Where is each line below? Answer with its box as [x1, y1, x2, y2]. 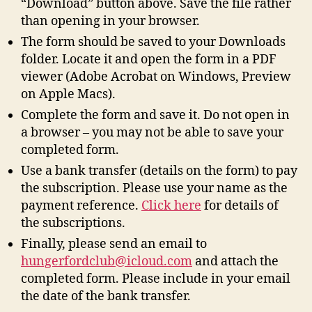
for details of [201, 197, 279, 214]
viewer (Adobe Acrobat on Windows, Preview [21, 68, 291, 85]
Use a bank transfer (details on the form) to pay [21, 162, 297, 179]
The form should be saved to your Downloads [21, 33, 286, 50]
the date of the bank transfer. [21, 288, 191, 304]
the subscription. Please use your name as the [21, 180, 288, 196]
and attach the [192, 253, 279, 270]
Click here [141, 197, 201, 214]
